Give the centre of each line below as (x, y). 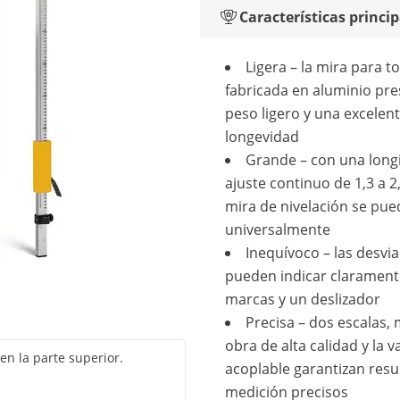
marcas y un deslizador (303, 299)
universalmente (278, 229)
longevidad (262, 137)
